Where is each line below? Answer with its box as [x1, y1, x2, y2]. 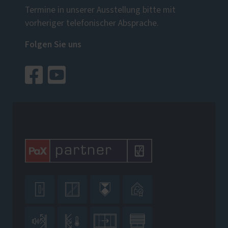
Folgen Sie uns [25, 38, 81, 51]
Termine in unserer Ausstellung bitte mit [25, 5, 176, 15]
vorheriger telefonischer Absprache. [25, 18, 159, 28]
